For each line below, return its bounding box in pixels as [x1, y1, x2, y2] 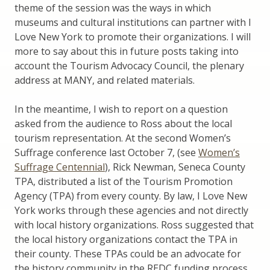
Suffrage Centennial [14, 160, 105, 174]
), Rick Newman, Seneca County [105, 160, 245, 174]
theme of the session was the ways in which [14, 1, 211, 15]
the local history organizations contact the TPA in [14, 233, 237, 246]
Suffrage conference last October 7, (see [14, 146, 198, 160]
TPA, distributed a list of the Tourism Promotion [14, 175, 233, 189]
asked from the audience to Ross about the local [14, 117, 232, 131]
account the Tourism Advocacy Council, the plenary [14, 59, 244, 73]
